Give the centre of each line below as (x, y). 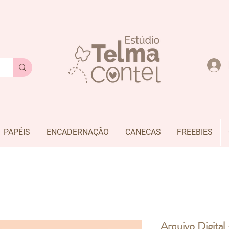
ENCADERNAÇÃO (77, 132)
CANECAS (143, 132)
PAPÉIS (17, 132)
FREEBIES (195, 132)
